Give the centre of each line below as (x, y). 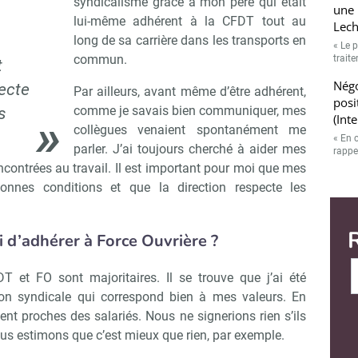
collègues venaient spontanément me (190, 130)
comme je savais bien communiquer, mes (190, 111)
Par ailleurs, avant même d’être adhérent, (190, 92)
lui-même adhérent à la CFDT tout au (190, 22)
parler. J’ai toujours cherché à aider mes (190, 149)
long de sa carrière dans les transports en (190, 41)
